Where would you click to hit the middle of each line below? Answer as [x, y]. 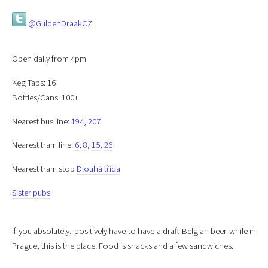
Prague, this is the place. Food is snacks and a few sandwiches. [123, 246]
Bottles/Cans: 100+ [45, 97]
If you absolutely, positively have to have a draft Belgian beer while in [134, 231]
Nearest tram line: [43, 145]
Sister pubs [31, 192]
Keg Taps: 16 [34, 82]
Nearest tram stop [44, 168]
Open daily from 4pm [49, 59]
